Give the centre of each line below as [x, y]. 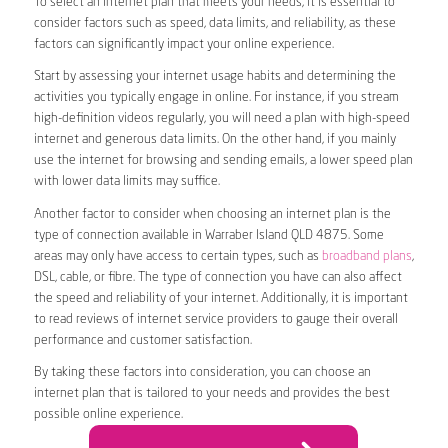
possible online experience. [108, 414]
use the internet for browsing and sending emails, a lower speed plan [223, 161]
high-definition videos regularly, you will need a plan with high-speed [221, 119]
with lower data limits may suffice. [126, 182]
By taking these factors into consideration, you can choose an [202, 372]
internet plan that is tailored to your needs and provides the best [211, 393]
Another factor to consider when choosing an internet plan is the [212, 214]
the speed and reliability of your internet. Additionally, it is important [220, 298]
